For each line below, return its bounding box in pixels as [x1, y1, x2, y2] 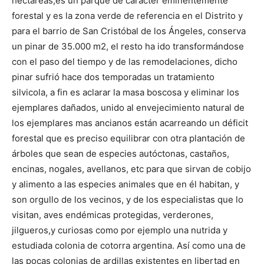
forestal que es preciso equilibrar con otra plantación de [12, 133, 245, 144]
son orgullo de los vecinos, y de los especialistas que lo [12, 194, 243, 205]
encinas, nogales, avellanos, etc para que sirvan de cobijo [12, 163, 251, 174]
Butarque [131, 9, 167, 19]
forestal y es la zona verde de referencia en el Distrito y [12, 10, 243, 21]
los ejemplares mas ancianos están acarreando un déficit [12, 117, 248, 128]
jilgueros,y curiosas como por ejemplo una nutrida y [12, 225, 227, 236]
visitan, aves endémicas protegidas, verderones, [12, 209, 213, 220]
